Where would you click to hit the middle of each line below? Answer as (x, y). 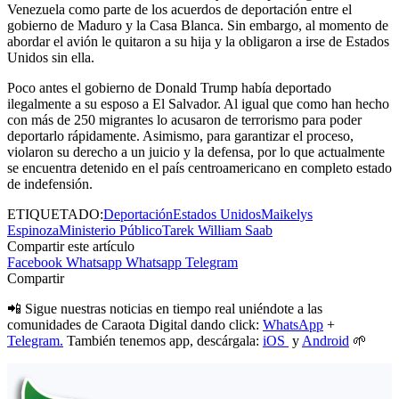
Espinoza (33, 231)
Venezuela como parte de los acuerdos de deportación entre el (179, 10)
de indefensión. (50, 184)
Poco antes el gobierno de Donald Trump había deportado (169, 88)
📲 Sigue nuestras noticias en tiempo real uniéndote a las (165, 309)
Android (326, 341)
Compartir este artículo (71, 247)
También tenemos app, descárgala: (163, 341)
